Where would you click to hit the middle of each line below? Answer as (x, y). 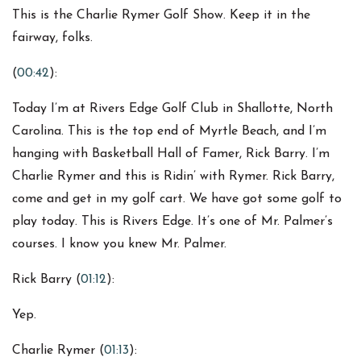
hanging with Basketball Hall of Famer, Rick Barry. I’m (171, 154)
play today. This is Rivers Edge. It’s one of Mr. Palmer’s (172, 222)
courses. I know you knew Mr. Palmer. (119, 245)
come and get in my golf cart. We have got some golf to (177, 199)
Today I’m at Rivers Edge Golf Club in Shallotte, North (172, 109)
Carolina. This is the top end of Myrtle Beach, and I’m (169, 132)
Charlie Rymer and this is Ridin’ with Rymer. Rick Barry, (173, 177)
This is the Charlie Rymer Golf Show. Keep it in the (161, 16)
